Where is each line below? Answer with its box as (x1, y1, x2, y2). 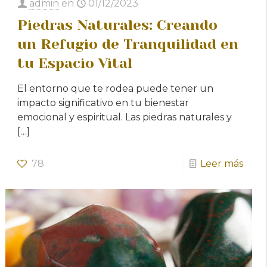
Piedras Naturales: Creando (17, 16, 218, 33)
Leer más (200, 157, 243, 169)
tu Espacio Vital (17, 54, 133, 72)
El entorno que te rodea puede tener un (17, 82, 214, 94)
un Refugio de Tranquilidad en (17, 35, 239, 52)
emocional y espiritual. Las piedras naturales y (17, 111, 232, 123)
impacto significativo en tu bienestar (17, 97, 190, 108)
